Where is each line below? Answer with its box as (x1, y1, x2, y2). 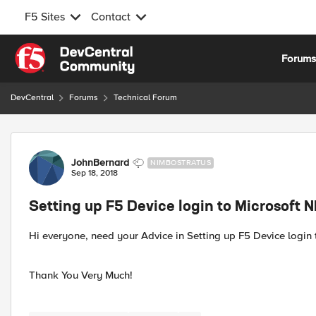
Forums (69, 92, 98, 103)
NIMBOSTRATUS (150, 158, 211, 167)
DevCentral (11, 92, 54, 103)
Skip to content (25, 44, 97, 57)
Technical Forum (114, 92, 177, 103)
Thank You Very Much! (29, 269, 133, 281)
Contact (91, 10, 130, 24)
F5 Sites (25, 10, 65, 24)
